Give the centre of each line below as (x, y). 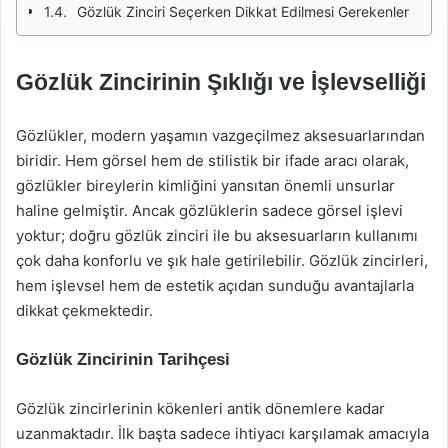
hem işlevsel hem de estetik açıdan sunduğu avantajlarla (215, 285)
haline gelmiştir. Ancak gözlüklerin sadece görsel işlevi (209, 210)
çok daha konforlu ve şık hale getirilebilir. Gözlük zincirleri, (222, 260)
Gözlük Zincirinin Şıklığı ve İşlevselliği (221, 82)
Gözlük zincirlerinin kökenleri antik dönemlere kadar (200, 408)
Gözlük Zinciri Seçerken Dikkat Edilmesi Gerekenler (243, 11)
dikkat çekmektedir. (84, 310)
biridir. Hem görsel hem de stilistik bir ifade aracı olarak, (212, 160)
